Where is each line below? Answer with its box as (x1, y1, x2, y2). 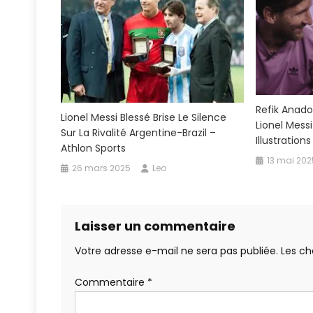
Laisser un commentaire (75, 217, 235, 235)
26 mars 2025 (72, 162, 131, 175)
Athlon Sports (61, 141, 126, 156)
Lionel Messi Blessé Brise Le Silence (61, 110, 227, 125)
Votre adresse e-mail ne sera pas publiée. (75, 244, 278, 259)
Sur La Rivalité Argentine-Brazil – (61, 126, 217, 140)
